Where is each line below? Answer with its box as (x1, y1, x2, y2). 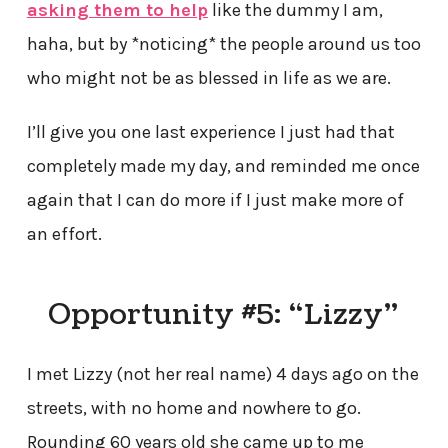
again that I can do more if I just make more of (26, 189, 404, 212)
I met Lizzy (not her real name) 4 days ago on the (26, 363, 419, 385)
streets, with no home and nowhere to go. (26, 397, 361, 419)
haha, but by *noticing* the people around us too (26, 33, 421, 56)
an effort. (26, 223, 102, 246)
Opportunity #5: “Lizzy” (48, 295, 400, 336)
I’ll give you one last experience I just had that (26, 121, 395, 144)
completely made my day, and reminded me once (26, 155, 420, 178)
